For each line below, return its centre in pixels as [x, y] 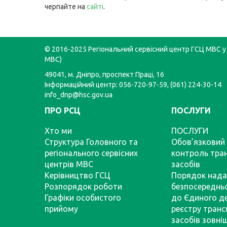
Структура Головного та [91, 142]
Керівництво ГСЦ [78, 175]
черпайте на [66, 7]
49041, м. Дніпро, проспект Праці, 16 [104, 74]
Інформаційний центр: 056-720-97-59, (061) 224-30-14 [133, 85]
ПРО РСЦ [63, 110]
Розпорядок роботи [83, 186]
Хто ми [58, 131]
